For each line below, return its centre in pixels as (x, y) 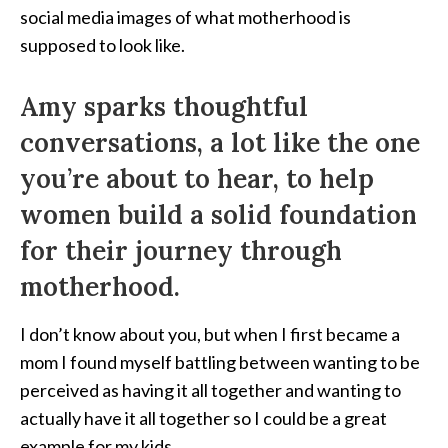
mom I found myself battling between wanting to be (220, 362)
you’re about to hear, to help (197, 179)
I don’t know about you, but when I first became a (210, 334)
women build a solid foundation (218, 215)
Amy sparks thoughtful (164, 107)
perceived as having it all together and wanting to (210, 390)
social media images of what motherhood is (185, 17)
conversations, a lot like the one (220, 143)
